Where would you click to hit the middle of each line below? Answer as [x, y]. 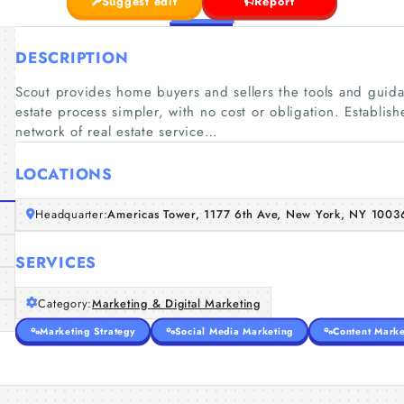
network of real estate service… [117, 132]
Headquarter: [72, 214]
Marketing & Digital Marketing [176, 303]
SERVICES [56, 262]
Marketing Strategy [87, 331]
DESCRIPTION [72, 58]
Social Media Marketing [234, 331]
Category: [65, 303]
